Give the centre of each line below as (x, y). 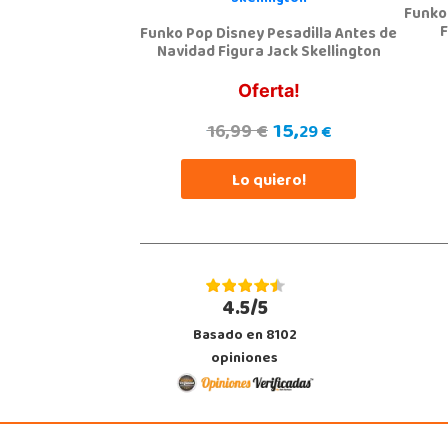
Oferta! (268, 90)
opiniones (245, 359)
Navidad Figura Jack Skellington (268, 53)
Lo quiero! (268, 181)
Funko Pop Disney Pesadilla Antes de (269, 35)
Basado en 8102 (244, 336)
